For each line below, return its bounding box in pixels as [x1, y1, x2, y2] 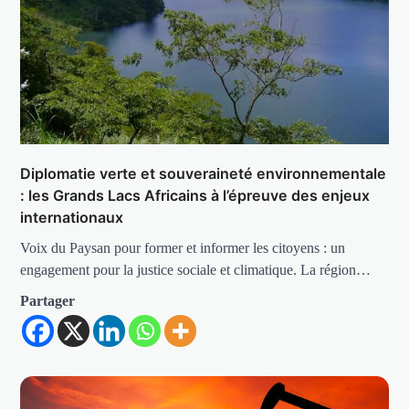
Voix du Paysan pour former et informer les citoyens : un [20, 240, 346, 257]
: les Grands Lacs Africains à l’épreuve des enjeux [20, 186, 371, 205]
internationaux [20, 208, 124, 227]
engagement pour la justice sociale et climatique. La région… [20, 262, 372, 278]
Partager [20, 293, 76, 309]
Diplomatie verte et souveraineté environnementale [20, 164, 387, 184]
